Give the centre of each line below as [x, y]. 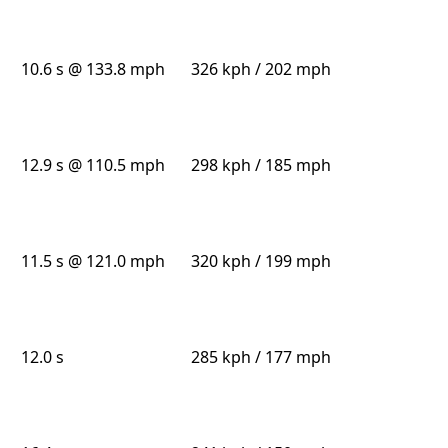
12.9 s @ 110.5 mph [93, 165]
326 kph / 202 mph [260, 69]
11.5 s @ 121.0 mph [93, 261]
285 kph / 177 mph [260, 357]
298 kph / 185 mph [260, 165]
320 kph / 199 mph [260, 261]
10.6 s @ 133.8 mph [93, 69]
